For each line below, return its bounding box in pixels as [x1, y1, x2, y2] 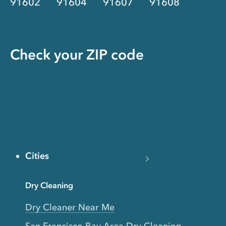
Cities [25, 150, 49, 162]
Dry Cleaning [25, 180, 73, 191]
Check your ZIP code [10, 46, 144, 64]
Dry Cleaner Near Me [25, 202, 115, 213]
